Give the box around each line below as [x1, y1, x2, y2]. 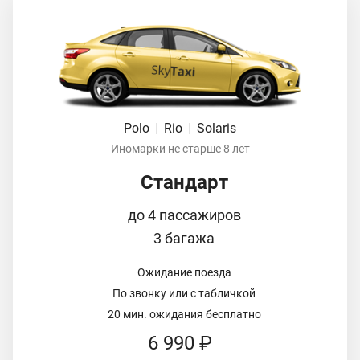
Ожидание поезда [137, 265, 231, 279]
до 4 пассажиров [127, 206, 241, 223]
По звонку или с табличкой [112, 286, 256, 300]
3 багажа [153, 229, 215, 247]
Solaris [197, 120, 236, 136]
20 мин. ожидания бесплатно [107, 307, 261, 321]
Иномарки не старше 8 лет [110, 141, 250, 155]
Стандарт [140, 170, 228, 194]
